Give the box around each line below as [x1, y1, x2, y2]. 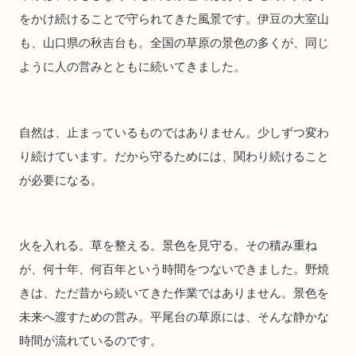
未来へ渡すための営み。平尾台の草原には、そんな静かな [19, 310, 329, 324]
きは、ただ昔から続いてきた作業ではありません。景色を [19, 286, 329, 300]
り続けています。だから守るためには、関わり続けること [19, 149, 329, 163]
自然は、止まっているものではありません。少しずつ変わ [19, 125, 329, 139]
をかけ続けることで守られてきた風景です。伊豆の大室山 [19, 12, 329, 26]
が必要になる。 [19, 172, 103, 187]
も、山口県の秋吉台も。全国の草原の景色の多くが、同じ [19, 36, 329, 50]
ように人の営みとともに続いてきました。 [19, 60, 246, 74]
